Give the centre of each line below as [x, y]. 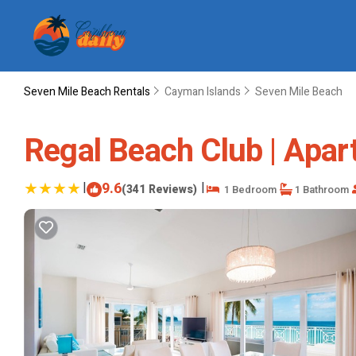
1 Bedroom [248, 189]
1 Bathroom [321, 189]
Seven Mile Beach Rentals [88, 92]
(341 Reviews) [159, 189]
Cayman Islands [203, 92]
